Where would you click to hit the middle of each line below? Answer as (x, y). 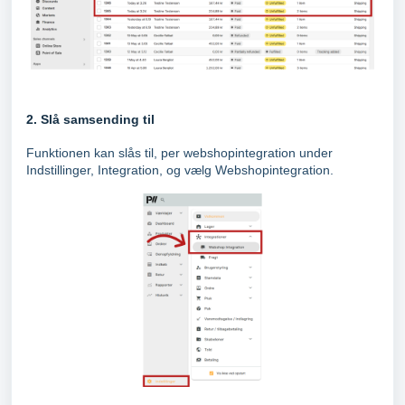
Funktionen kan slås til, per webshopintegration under (179, 153)
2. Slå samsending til (90, 120)
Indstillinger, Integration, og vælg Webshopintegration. (180, 170)
